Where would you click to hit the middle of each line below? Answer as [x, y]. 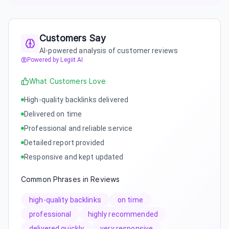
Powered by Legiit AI [55, 60]
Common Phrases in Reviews [71, 179]
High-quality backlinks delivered [76, 99]
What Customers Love [68, 81]
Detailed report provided [64, 142]
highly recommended [123, 214]
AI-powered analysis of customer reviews [109, 50]
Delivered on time [53, 114]
